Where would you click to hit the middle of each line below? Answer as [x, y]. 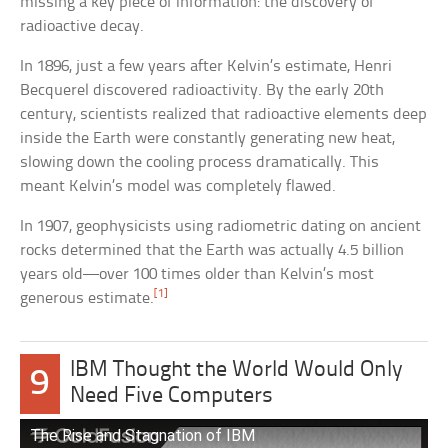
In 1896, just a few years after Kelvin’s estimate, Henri [206, 67]
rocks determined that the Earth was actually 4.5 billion [212, 251]
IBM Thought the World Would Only [236, 371]
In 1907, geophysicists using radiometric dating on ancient [221, 227]
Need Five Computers [171, 397]
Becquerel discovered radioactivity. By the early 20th [202, 91]
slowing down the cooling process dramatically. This [200, 163]
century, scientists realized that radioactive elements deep [224, 115]
